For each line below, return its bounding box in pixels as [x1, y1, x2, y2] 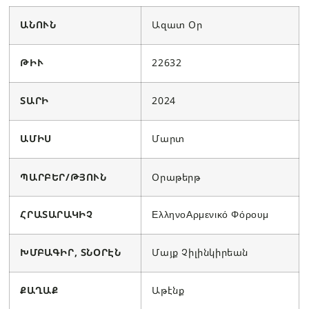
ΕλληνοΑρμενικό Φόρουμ [152, 207, 270, 221]
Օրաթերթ [152, 170, 201, 183]
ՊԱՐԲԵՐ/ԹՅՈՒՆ [20, 170, 107, 183]
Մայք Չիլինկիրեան [152, 245, 249, 259]
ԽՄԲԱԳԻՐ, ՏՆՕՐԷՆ [20, 245, 121, 259]
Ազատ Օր [152, 17, 203, 31]
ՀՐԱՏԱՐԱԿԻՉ [20, 207, 93, 221]
